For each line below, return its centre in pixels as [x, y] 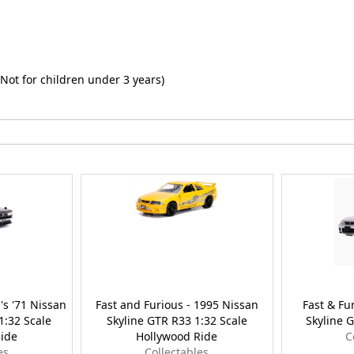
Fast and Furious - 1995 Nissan [177, 305]
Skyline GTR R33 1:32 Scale [177, 321]
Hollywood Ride [177, 337]
